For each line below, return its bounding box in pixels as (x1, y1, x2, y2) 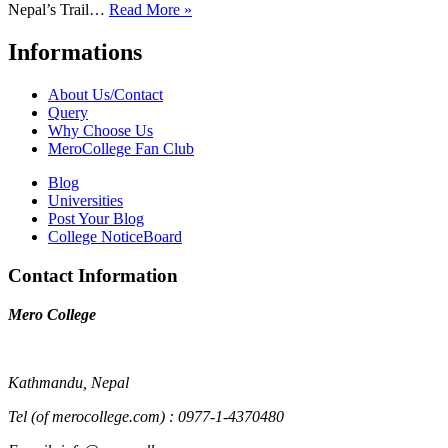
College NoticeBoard (48, 228, 182, 246)
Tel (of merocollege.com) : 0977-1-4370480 (8, 407, 284, 425)
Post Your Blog (48, 210, 144, 228)
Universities (48, 192, 123, 210)
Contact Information (8, 264, 178, 286)
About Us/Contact (48, 86, 163, 104)
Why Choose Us (48, 122, 153, 140)
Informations (8, 39, 142, 66)
